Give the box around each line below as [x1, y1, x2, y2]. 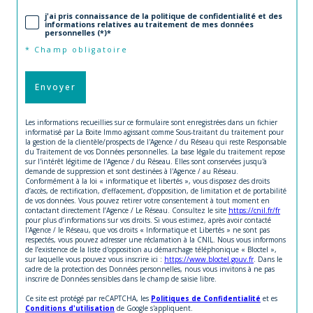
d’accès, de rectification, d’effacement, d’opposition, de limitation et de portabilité [25, 186, 286, 196]
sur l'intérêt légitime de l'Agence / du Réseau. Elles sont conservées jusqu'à [25, 156, 267, 167]
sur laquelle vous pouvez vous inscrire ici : [25, 254, 164, 265]
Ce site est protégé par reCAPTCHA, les [25, 293, 151, 304]
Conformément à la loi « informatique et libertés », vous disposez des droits [25, 176, 270, 187]
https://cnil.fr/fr [228, 205, 280, 216]
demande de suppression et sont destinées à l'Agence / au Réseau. [25, 166, 238, 177]
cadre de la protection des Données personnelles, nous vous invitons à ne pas [25, 264, 275, 275]
